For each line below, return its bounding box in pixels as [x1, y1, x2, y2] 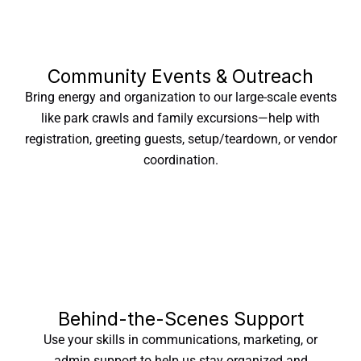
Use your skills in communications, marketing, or [44, 333, 317, 347]
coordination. [143, 153, 218, 168]
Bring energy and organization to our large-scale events [24, 90, 337, 105]
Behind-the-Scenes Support [57, 308, 304, 330]
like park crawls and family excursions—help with [41, 111, 320, 126]
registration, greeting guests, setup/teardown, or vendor [24, 132, 337, 147]
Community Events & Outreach [48, 65, 313, 88]
